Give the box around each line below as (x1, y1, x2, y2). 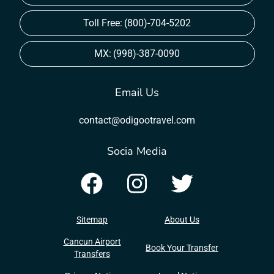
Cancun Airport (63, 237, 121, 247)
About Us (164, 215, 199, 225)
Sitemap (76, 215, 108, 225)
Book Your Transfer (145, 243, 218, 253)
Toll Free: (83, 17, 122, 29)
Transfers (74, 249, 110, 259)
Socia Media (107, 144, 167, 159)
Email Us (115, 85, 159, 100)
